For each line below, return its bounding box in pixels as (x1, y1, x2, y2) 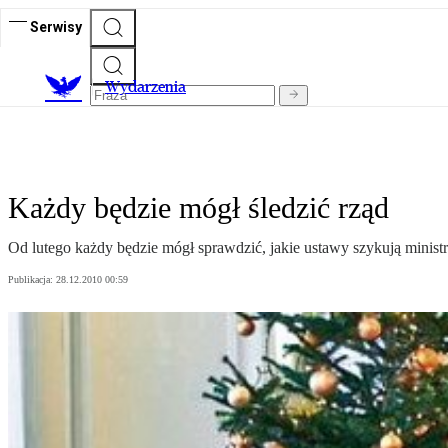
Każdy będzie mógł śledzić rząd (8, 191, 389, 225)
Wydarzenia (105, 77, 186, 97)
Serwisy (30, 18, 82, 35)
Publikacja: (8, 274, 56, 286)
